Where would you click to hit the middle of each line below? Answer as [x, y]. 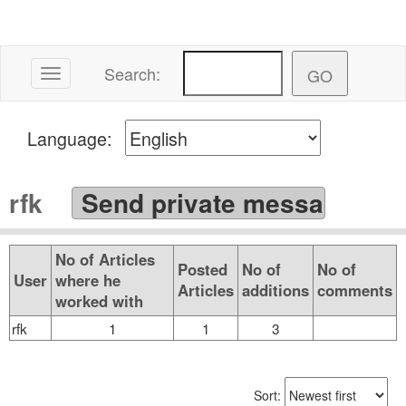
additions [275, 290]
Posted [203, 270]
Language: [76, 138]
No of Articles [105, 260]
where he [88, 280]
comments [355, 290]
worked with [99, 301]
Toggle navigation [100, 75]
